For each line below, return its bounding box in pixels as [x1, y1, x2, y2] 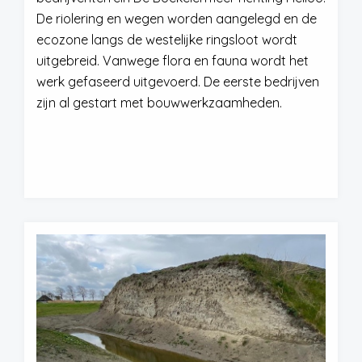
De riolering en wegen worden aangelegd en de [36, 11, 317, 27]
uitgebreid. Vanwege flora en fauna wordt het [36, 53, 309, 69]
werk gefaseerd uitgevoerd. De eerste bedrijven [36, 74, 319, 90]
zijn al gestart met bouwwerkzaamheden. [36, 95, 282, 111]
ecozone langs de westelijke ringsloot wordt [36, 32, 297, 48]
